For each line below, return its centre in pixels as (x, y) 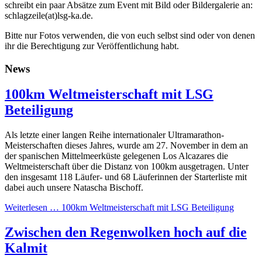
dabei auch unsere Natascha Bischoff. (74, 188)
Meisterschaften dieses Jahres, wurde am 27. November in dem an (126, 146)
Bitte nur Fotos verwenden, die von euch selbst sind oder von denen (130, 35)
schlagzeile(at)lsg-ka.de (48, 15)
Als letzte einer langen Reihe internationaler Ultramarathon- (114, 135)
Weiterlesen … (32, 208)
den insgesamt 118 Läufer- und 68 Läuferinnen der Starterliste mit (126, 177)
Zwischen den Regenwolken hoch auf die (126, 232)
